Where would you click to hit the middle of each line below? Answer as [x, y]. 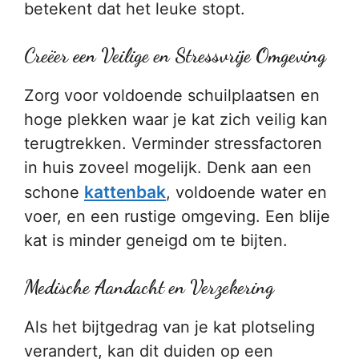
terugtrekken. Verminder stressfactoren [173, 143]
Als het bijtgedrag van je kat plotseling [169, 327]
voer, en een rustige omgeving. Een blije [177, 216]
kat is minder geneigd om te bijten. [156, 240]
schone [54, 192]
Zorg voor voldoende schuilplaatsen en [172, 95]
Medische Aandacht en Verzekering [149, 287]
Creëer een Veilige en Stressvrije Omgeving [175, 56]
